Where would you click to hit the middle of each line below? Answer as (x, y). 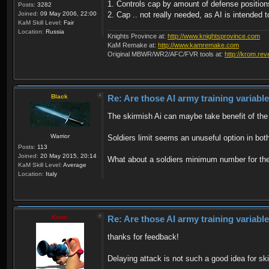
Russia (54, 31)
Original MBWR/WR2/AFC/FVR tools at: (166, 54)
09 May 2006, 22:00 (68, 13)
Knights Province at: (138, 36)
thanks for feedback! (143, 237)
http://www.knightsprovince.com (214, 36)
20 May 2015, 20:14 (68, 156)
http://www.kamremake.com (198, 45)
